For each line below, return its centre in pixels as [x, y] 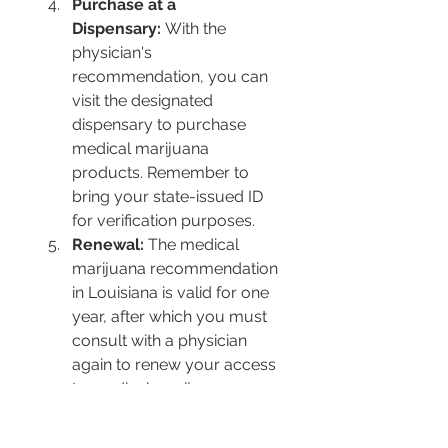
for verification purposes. [163, 221]
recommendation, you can [172, 77]
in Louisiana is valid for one [172, 293]
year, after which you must [171, 317]
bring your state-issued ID [169, 197]
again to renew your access [176, 365]
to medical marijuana [152, 389]
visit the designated [144, 101]
